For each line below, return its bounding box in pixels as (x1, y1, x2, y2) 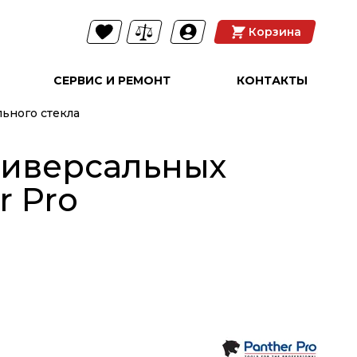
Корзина (249, 25, 302, 39)
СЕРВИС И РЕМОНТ (53, 73, 171, 88)
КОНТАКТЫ (237, 73, 308, 88)
